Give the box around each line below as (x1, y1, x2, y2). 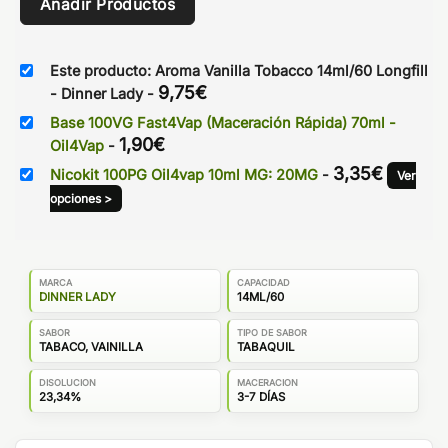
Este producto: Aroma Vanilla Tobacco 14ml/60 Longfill (50, 62, 428, 81)
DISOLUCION (39, 376, 96, 388)
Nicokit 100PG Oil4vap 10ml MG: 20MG (50, 165, 322, 184)
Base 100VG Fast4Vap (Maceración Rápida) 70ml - (50, 114, 396, 132)
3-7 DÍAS (237, 389, 285, 404)
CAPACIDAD (237, 276, 290, 288)
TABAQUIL (237, 339, 295, 354)
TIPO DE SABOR (237, 326, 307, 338)
